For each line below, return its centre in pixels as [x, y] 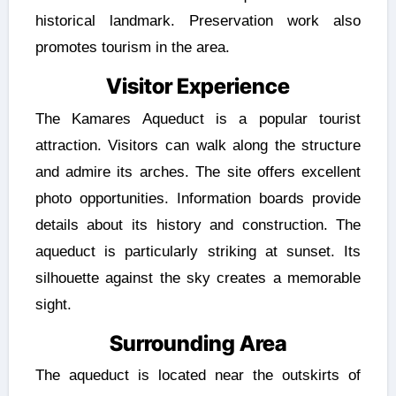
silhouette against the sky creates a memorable [198, 278]
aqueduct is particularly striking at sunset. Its [198, 251]
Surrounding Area [198, 343]
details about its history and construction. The [198, 225]
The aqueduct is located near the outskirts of [198, 376]
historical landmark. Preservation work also [198, 21]
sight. [53, 304]
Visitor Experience [198, 87]
